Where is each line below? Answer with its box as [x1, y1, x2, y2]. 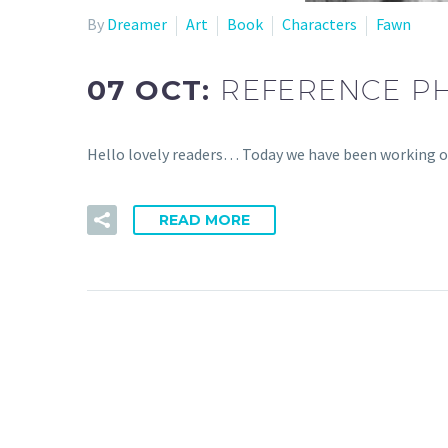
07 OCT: [87, 72, 221, 107]
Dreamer [107, 14, 167, 34]
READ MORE [159, 210, 250, 229]
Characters [282, 14, 357, 34]
